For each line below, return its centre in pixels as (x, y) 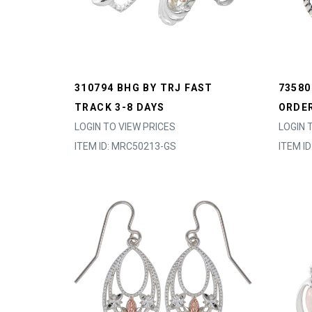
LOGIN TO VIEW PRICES (125, 127)
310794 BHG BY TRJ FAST (144, 88)
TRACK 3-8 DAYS (120, 107)
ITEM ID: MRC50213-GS (125, 146)
